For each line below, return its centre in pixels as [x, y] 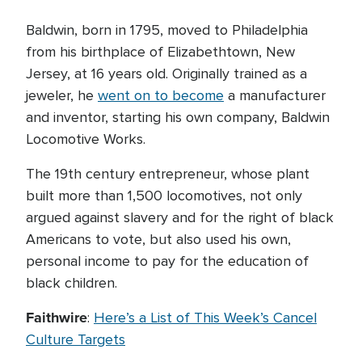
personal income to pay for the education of [167, 261]
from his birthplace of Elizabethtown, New [160, 52]
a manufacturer [275, 95]
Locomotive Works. [86, 139]
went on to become [161, 95]
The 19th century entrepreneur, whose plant [168, 174]
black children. [72, 283]
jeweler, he [62, 95]
